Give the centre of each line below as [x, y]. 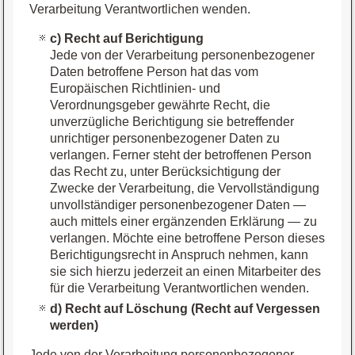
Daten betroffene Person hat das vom [155, 72]
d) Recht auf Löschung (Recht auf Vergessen [185, 309]
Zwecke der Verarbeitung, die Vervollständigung [185, 189]
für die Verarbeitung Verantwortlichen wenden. [180, 288]
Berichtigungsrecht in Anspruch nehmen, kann [179, 255]
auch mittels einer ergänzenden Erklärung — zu [184, 222]
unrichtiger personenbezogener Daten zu [165, 139]
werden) [74, 326]
